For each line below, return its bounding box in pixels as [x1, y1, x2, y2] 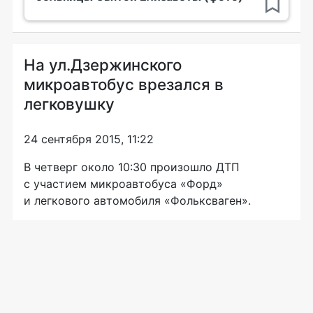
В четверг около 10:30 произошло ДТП [24, 159, 240, 174]
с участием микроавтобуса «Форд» [24, 176, 223, 191]
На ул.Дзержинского [24, 54, 182, 74]
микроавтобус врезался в [24, 74, 224, 94]
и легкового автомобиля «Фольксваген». [24, 193, 251, 208]
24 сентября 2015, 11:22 [24, 131, 154, 146]
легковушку [24, 94, 115, 113]
